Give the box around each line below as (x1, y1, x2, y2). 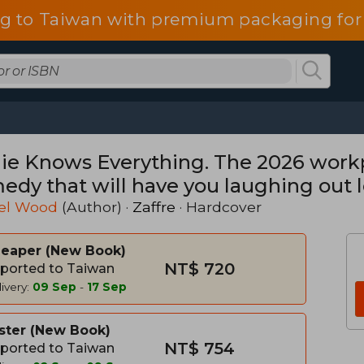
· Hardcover (175, 198, 262, 215)
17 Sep (87, 280, 127, 293)
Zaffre (132, 198, 175, 215)
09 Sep (32, 280, 76, 293)
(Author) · (58, 198, 132, 215)
